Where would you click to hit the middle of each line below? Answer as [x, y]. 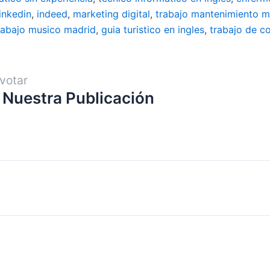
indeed [52, 14]
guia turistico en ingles [153, 29]
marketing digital [111, 14]
